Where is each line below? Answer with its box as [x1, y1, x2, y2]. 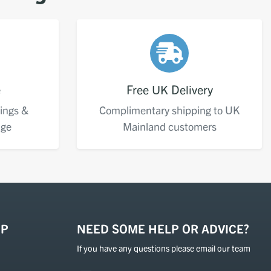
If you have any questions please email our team [77, 243, 250, 254]
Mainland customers [122, 119, 217, 134]
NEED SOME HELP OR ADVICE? [77, 221, 249, 237]
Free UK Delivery [126, 82, 213, 97]
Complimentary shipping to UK [99, 103, 240, 117]
